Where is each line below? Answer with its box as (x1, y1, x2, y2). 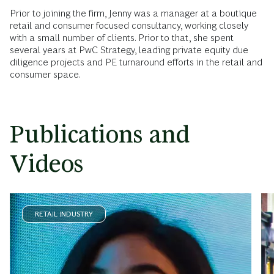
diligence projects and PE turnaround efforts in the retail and (10, 57, 262, 67)
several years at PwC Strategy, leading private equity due (10, 45, 248, 55)
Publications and (10, 120, 190, 148)
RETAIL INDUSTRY (35, 210, 93, 218)
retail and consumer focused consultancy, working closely (10, 20, 248, 31)
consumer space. (10, 69, 81, 80)
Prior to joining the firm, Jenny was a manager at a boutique (10, 8, 257, 18)
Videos (10, 150, 83, 177)
